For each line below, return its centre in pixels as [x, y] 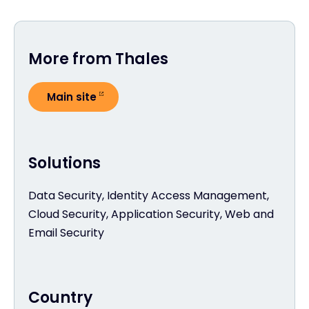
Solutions [64, 163]
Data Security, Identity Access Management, [149, 196]
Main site [72, 97]
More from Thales [98, 59]
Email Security [66, 233]
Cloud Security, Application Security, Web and [151, 214]
